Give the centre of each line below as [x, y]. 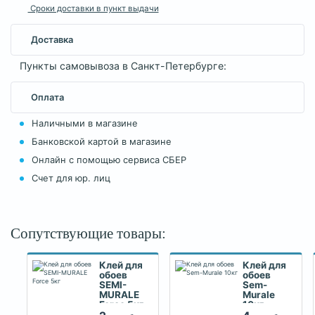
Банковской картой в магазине [101, 142]
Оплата [48, 97]
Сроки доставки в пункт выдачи [93, 8]
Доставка [52, 39]
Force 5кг [122, 304]
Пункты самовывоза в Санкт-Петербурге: [123, 65]
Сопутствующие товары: [88, 234]
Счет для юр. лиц [71, 179]
